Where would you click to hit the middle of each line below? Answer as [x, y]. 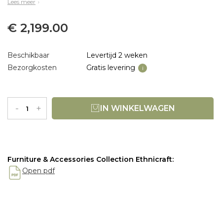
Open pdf [38, 171]
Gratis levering [111, 68]
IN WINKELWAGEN [138, 109]
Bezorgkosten [32, 68]
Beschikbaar [28, 55]
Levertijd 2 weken [117, 55]
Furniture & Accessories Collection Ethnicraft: [91, 160]
